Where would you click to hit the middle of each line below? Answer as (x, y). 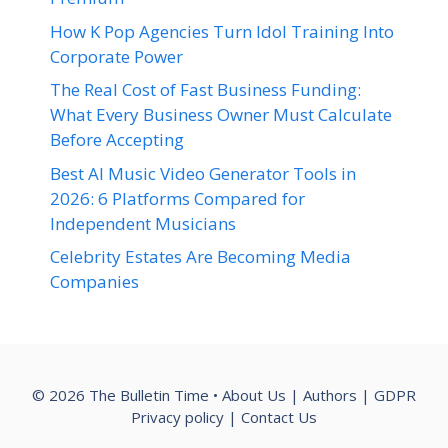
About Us (254, 395)
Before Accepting (117, 139)
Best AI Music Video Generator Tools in (203, 173)
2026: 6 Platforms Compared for (177, 198)
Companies (94, 281)
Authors (330, 395)
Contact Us (279, 417)
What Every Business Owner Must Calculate (221, 114)
